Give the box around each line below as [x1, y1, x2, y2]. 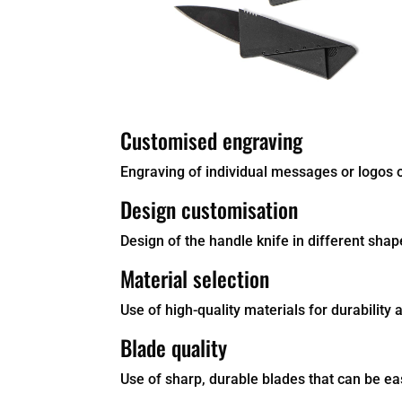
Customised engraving [120, 123, 303, 156]
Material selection [120, 261, 270, 294]
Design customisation [120, 192, 299, 225]
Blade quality [120, 330, 228, 363]
